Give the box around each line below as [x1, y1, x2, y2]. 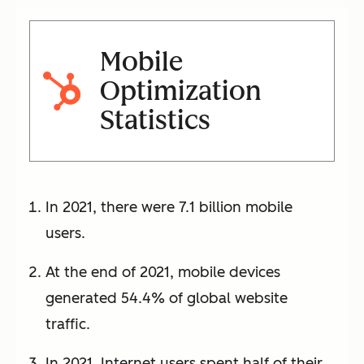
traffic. [45, 315, 90, 334]
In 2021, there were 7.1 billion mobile [45, 198, 292, 217]
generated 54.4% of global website [45, 289, 288, 308]
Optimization [99, 76, 262, 107]
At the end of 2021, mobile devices [45, 263, 280, 282]
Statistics [99, 105, 210, 136]
